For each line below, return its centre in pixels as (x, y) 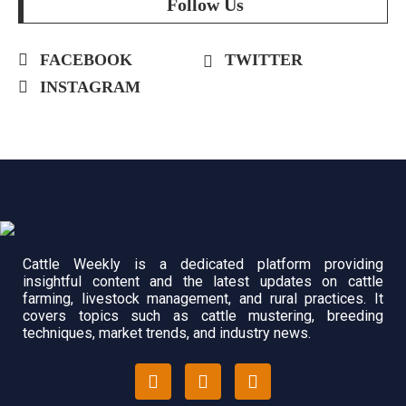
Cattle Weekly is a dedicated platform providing (203, 264)
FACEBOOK (86, 60)
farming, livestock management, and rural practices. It (203, 298)
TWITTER (264, 60)
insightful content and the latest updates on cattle (203, 281)
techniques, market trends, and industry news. (167, 333)
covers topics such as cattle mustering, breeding (203, 315)
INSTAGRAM (90, 87)
